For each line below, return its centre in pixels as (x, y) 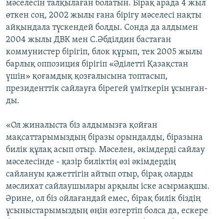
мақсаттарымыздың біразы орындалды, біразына (104, 138)
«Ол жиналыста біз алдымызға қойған (82, 126)
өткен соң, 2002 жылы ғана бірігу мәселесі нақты (104, 16)
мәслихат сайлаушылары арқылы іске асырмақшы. (108, 187)
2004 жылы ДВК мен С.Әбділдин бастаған (88, 40)
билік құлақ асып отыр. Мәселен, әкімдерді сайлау (105, 150)
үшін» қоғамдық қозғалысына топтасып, (87, 77)
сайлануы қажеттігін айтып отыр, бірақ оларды (99, 175)
